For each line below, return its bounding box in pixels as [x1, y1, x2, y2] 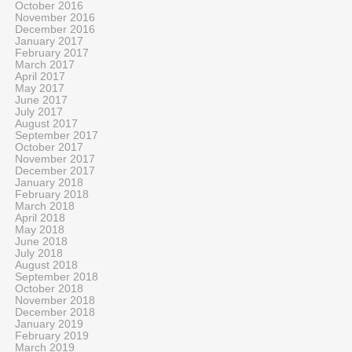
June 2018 [15, 236, 68, 247]
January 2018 [15, 177, 83, 189]
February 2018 [15, 189, 89, 200]
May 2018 [15, 224, 64, 236]
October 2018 [15, 283, 83, 295]
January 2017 [15, 35, 83, 47]
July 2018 [15, 247, 63, 259]
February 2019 [15, 330, 89, 342]
